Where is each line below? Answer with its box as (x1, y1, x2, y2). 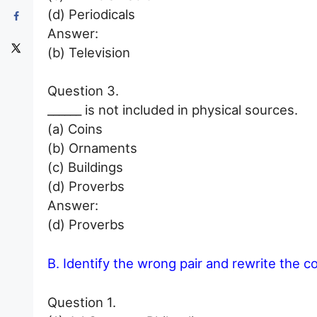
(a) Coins (47, 121, 103, 137)
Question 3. (47, 83, 119, 99)
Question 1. (47, 294, 116, 310)
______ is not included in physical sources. (47, 102, 298, 118)
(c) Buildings (47, 159, 123, 175)
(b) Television (47, 44, 130, 60)
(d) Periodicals (47, 6, 135, 22)
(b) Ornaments (47, 140, 137, 156)
